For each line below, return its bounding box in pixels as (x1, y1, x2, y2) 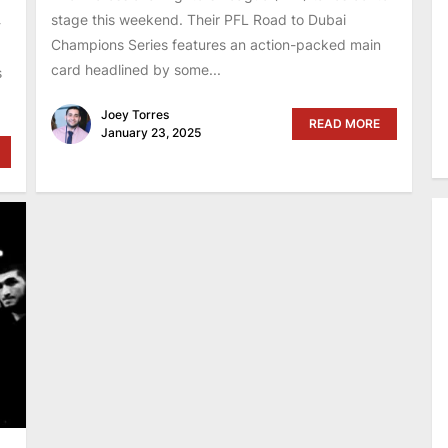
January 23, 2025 (100, 124, 201, 140)
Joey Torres (100, 106, 169, 122)
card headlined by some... (50, 60, 221, 78)
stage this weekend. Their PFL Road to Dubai (50, 10, 346, 28)
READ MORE (309, 115, 381, 131)
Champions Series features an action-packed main (50, 35, 381, 53)
